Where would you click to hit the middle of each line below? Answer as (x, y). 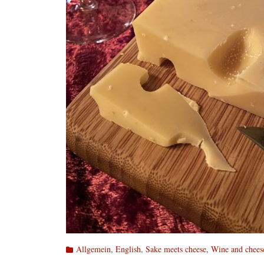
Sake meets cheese (176, 249)
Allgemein (93, 249)
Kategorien (84, 249)
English (128, 249)
